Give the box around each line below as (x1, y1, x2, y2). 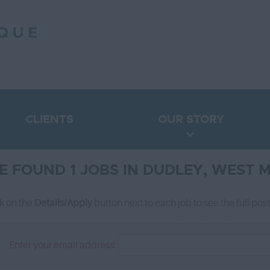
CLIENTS (25, 111, 74, 127)
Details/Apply (34, 198, 93, 209)
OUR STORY (158, 111, 224, 127)
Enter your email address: (8, 240, 118, 251)
